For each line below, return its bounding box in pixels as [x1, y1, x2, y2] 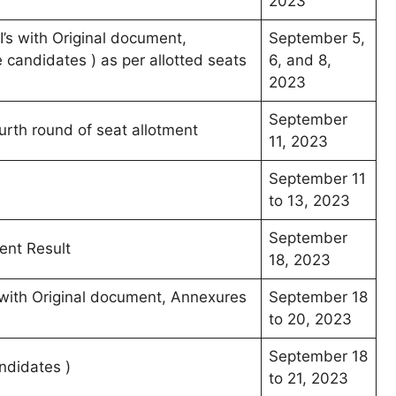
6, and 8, [269, 51, 331, 70]
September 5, [269, 29, 365, 48]
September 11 [269, 170, 366, 188]
